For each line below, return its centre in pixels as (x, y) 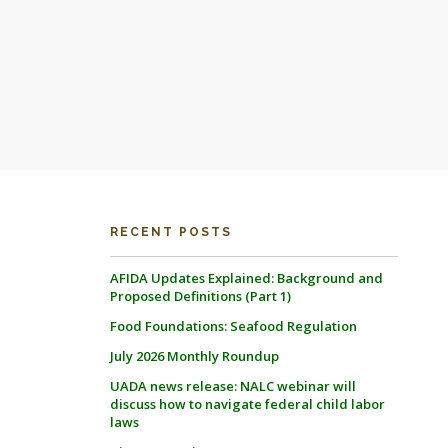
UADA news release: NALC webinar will (232, 386)
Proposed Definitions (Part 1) (200, 296)
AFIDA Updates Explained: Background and (246, 278)
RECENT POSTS (170, 232)
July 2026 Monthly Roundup (194, 356)
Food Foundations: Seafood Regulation (233, 326)
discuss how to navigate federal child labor (247, 404)
